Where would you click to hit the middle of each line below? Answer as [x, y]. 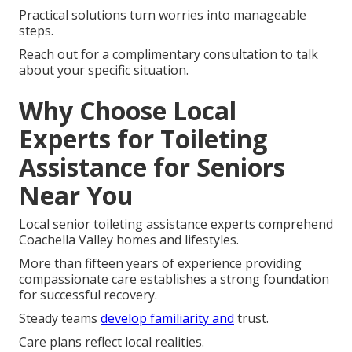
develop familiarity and [167, 318]
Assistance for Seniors [152, 167]
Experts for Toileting [143, 138]
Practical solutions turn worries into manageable [163, 15]
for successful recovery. [88, 294]
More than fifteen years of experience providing [160, 263]
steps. [36, 30]
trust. [251, 318]
